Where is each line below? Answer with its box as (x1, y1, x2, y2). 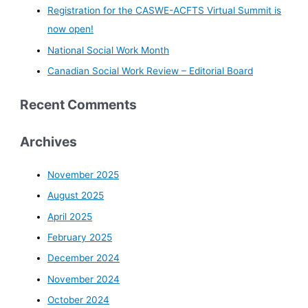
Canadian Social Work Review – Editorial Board (47, 65, 254, 77)
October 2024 (47, 294, 110, 306)
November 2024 (47, 273, 120, 285)
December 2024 (47, 252, 120, 264)
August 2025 (47, 190, 104, 201)
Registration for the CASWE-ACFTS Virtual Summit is (47, 5, 282, 16)
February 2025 (47, 231, 113, 243)
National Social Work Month (47, 44, 170, 56)
